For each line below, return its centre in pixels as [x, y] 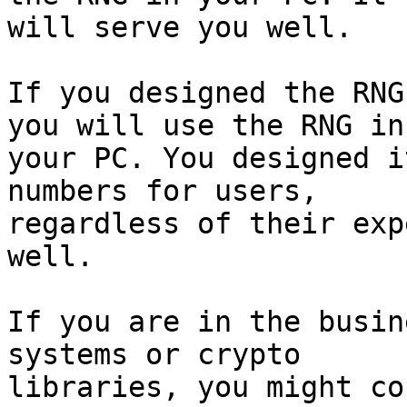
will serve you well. [180, 28]
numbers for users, [163, 191]
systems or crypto [154, 355]
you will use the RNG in [206, 126]
